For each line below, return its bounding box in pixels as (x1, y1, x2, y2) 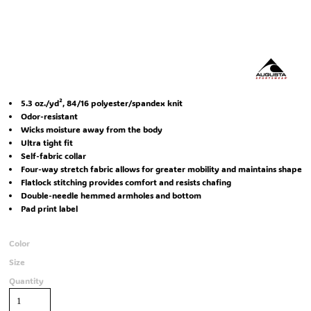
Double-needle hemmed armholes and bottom (21, 190, 201, 201)
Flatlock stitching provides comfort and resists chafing (21, 176, 231, 187)
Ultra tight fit (21, 137, 73, 148)
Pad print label (21, 203, 78, 214)
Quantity (9, 275, 44, 286)
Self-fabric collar (21, 150, 86, 161)
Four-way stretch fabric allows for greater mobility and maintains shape (21, 163, 302, 174)
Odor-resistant (21, 110, 78, 121)
